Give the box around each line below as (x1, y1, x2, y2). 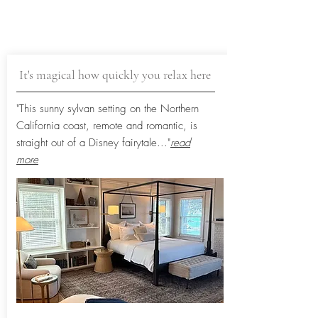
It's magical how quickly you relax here (16, 67, 211, 82)
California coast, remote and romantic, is (16, 119, 197, 133)
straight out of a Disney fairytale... (16, 136, 168, 150)
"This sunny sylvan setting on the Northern (16, 102, 199, 116)
